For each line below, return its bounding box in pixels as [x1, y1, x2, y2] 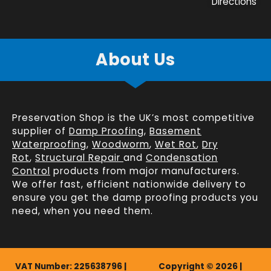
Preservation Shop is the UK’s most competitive [12, 111, 255, 125]
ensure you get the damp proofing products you [12, 191, 258, 204]
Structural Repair [35, 151, 123, 165]
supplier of [12, 125, 69, 138]
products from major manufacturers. [50, 165, 240, 178]
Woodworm [92, 138, 149, 151]
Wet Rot [155, 138, 197, 151]
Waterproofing [12, 138, 87, 151]
